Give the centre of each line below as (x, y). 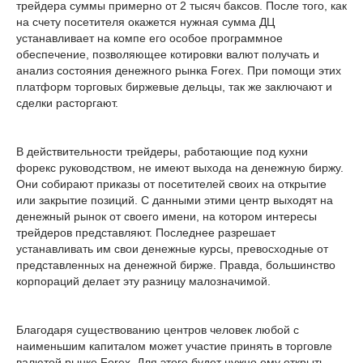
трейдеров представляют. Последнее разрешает (146, 233)
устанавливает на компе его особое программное (149, 38)
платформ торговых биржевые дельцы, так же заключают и (174, 87)
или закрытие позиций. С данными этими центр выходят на (175, 200)
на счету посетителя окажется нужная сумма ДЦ (145, 22)
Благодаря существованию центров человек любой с (158, 330)
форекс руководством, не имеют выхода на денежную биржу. (180, 168)
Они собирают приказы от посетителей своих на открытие (171, 184)
